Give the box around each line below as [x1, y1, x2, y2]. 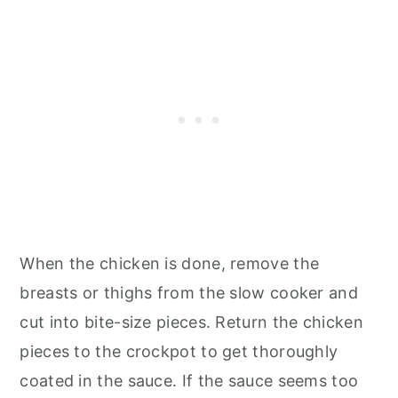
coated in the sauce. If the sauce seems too [20, 371, 359, 390]
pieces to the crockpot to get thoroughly [20, 342, 338, 361]
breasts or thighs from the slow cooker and [20, 283, 358, 302]
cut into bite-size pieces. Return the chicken [20, 313, 363, 331]
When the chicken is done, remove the [20, 254, 320, 273]
